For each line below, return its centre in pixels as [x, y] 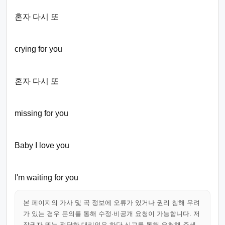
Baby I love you [42, 145]
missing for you [41, 113]
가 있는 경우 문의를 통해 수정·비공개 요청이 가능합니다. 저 [111, 214]
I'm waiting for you [46, 178]
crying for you [38, 49]
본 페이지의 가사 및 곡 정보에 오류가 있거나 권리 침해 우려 [111, 203]
